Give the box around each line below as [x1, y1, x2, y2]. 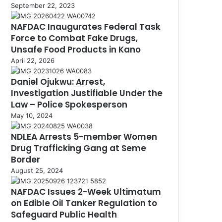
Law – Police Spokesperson [11, 98, 127, 111]
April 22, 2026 [11, 56, 55, 64]
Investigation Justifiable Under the [11, 87, 163, 99]
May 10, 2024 [11, 111, 53, 119]
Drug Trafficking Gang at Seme [11, 142, 146, 154]
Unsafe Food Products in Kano [11, 43, 141, 55]
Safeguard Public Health [11, 208, 117, 221]
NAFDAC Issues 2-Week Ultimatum [11, 185, 161, 198]
